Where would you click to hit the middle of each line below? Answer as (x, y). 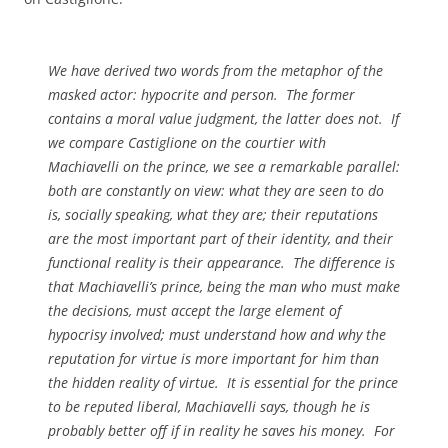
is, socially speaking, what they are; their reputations (213, 214)
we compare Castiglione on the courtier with (187, 142)
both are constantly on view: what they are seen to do (216, 190)
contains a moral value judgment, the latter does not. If (223, 118)
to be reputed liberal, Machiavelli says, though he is (209, 406)
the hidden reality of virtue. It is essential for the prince (223, 382)
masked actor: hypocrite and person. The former (201, 94)
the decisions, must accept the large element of (194, 310)
